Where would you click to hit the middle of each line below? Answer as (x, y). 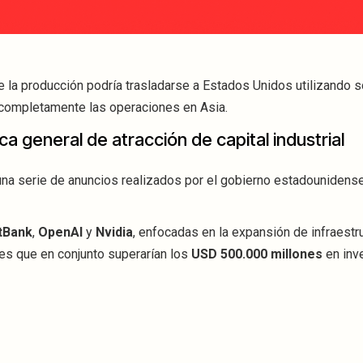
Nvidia (114, 233)
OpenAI (60, 233)
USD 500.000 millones (257, 254)
